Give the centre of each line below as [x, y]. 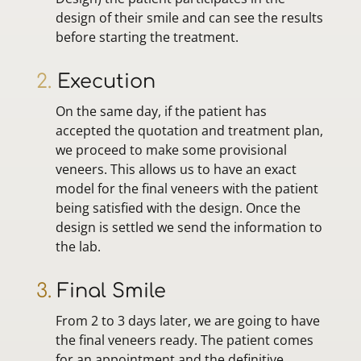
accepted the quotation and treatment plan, [189, 130]
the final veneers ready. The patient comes [184, 340]
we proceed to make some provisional [171, 149]
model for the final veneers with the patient [187, 188]
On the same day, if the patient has [161, 111]
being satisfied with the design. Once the [178, 207]
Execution [103, 81]
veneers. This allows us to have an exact [176, 169]
